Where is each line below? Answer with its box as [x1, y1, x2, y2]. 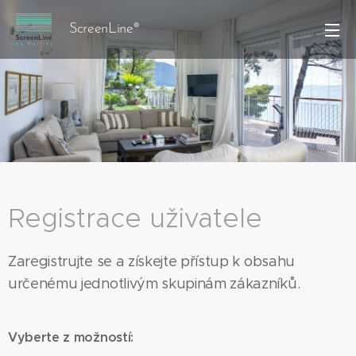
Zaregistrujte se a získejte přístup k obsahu [8, 253, 295, 270]
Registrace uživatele [8, 202, 262, 234]
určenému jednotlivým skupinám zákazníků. [8, 275, 300, 292]
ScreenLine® [69, 21, 139, 37]
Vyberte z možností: [8, 329, 133, 346]
